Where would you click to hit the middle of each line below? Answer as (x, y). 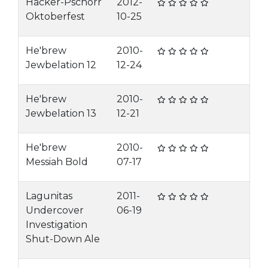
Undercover (55, 210)
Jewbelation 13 (61, 113)
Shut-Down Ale (63, 239)
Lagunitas (49, 196)
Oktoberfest (55, 16)
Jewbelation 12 (61, 65)
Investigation (57, 225)
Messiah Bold (57, 162)
